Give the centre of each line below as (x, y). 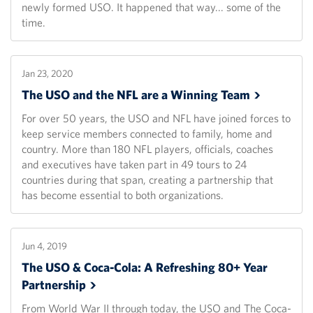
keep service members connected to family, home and (147, 134)
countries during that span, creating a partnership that (147, 180)
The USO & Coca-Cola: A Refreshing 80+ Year (145, 268)
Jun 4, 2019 (44, 246)
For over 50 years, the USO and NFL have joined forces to (156, 118)
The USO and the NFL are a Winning (121, 95)
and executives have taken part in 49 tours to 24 (134, 165)
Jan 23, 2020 (48, 74)
